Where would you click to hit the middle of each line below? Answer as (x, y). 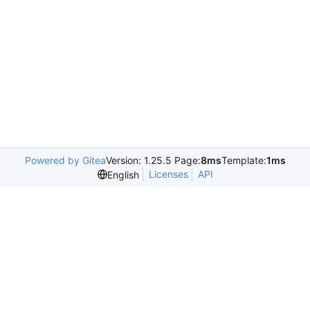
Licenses (168, 174)
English (123, 174)
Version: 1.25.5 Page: (153, 160)
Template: (244, 160)
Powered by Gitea (65, 160)
